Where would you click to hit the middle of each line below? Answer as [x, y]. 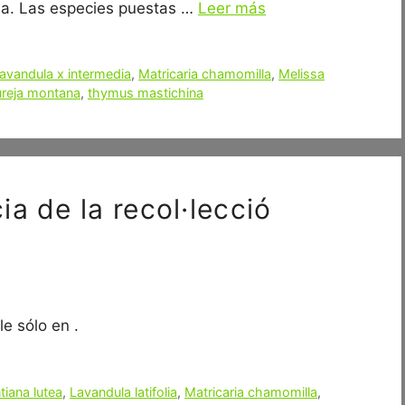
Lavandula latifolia [124, 391]
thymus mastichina [146, 93]
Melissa [302, 74]
